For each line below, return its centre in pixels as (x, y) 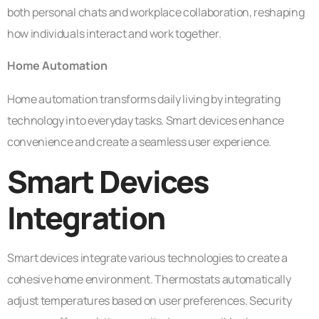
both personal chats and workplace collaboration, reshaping (156, 12)
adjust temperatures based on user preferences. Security (150, 300)
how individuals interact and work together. (114, 33)
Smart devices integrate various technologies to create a (148, 257)
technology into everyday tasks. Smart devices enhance (146, 121)
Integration (86, 217)
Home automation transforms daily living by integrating (144, 99)
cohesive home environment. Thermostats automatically (149, 279)
